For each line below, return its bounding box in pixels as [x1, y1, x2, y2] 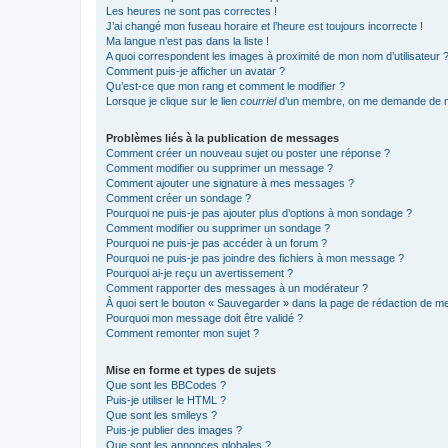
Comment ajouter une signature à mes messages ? [106, 176, 354, 189]
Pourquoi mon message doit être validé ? [106, 311, 303, 324]
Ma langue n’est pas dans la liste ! [106, 34, 269, 47]
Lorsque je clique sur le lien [106, 94, 240, 107]
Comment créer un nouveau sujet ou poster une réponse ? [106, 146, 390, 159]
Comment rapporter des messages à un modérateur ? [106, 281, 368, 294]
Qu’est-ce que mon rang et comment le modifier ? [106, 79, 345, 92]
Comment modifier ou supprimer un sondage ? [106, 221, 330, 234]
